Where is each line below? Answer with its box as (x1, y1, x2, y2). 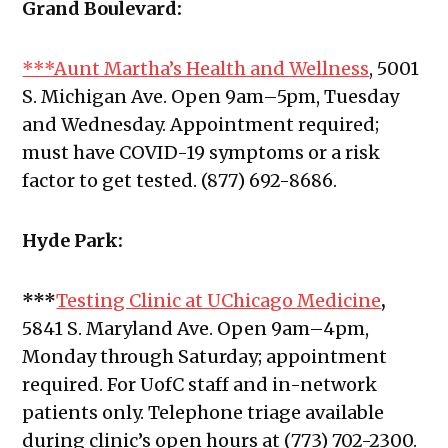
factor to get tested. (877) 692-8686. (22, 169, 342, 193)
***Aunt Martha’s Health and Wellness (22, 57, 370, 81)
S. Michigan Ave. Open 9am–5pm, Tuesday (22, 85, 400, 109)
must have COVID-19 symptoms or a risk (22, 141, 381, 165)
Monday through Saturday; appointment (22, 345, 388, 369)
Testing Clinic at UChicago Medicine (56, 289, 382, 313)
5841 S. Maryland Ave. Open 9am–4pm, (22, 317, 370, 341)
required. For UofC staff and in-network (22, 373, 378, 397)
